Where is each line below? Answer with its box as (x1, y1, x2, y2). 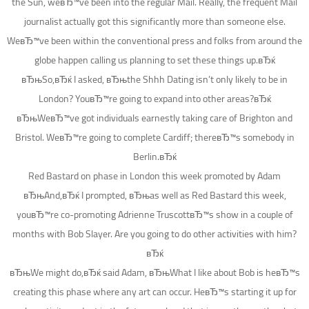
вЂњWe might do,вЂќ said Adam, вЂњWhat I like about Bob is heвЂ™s (9, 263, 300, 282)
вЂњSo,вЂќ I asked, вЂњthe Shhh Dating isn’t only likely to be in (21, 70, 288, 89)
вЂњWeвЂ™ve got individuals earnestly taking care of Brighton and (17, 109, 292, 128)
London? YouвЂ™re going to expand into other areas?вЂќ (38, 90, 271, 108)
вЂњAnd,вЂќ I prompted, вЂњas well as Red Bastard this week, (23, 186, 286, 205)
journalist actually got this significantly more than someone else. (23, 12, 286, 31)
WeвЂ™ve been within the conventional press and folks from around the (7, 32, 302, 50)
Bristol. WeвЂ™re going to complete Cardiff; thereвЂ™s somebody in (14, 128, 295, 147)
